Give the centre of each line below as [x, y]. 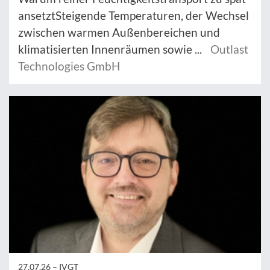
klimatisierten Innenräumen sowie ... [111, 49]
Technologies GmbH [69, 66]
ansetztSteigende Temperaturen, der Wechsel [133, 15]
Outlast [229, 49]
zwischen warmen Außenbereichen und [119, 32]
